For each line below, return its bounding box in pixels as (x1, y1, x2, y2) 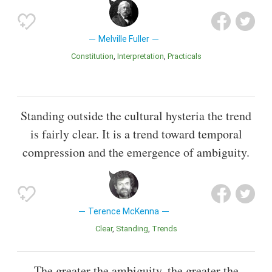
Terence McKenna (88, 206, 160, 216)
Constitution (75, 51, 114, 61)
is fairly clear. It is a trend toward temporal (30, 125, 242, 142)
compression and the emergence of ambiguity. (22, 143, 250, 160)
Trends (157, 223, 177, 233)
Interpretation (118, 51, 164, 61)
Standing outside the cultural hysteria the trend (21, 107, 251, 124)
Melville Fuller (98, 33, 149, 44)
